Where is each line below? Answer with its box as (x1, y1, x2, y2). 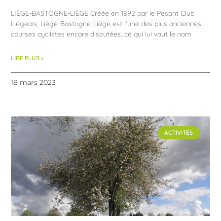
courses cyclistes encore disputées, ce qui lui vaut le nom (11, 29, 192, 38)
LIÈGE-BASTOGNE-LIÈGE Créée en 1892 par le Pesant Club (11, 8, 195, 18)
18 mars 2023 (11, 77, 56, 87)
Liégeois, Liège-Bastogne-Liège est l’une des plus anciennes (11, 19, 202, 28)
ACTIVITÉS (164, 129, 193, 137)
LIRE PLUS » (11, 54, 44, 62)
